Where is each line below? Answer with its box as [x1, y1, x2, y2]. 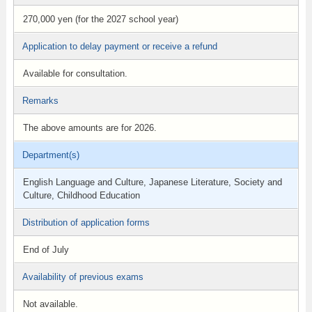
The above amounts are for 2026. [22, 123, 157, 133]
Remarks [22, 95, 58, 106]
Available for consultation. [22, 68, 127, 79]
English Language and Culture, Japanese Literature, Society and [22, 177, 282, 187]
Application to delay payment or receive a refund [22, 41, 217, 52]
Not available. [22, 299, 78, 309]
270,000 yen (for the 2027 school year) [22, 14, 178, 24]
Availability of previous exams [22, 272, 143, 282]
